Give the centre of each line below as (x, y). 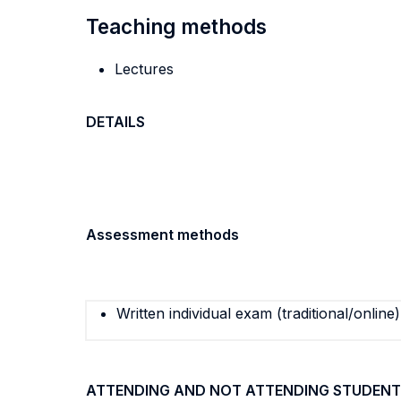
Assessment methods (162, 235)
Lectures (144, 69)
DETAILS (115, 122)
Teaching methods (176, 26)
